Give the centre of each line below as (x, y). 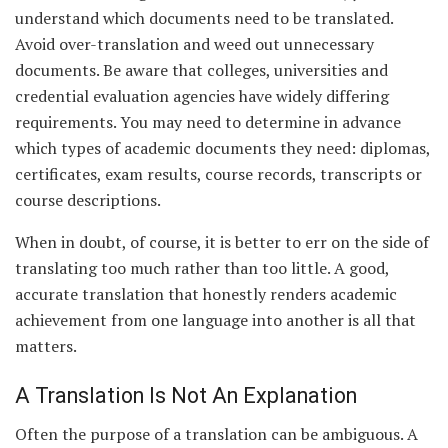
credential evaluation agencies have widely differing (202, 96)
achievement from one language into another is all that (215, 320)
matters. (46, 346)
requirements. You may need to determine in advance (208, 122)
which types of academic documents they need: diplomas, (222, 148)
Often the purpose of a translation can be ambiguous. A (216, 434)
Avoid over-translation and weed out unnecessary (194, 44)
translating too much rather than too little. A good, (202, 268)
